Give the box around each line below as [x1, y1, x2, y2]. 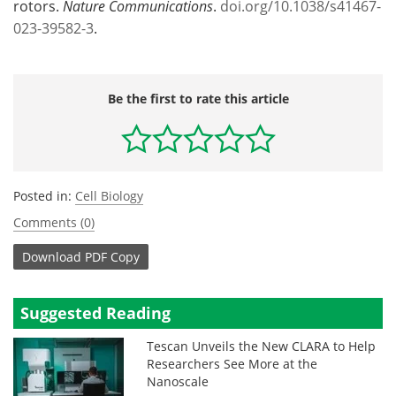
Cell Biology [75, 187, 143, 204]
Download [22, 247, 81, 265]
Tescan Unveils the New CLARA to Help [147, 338, 377, 354]
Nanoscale [147, 373, 209, 390]
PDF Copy [85, 247, 140, 265]
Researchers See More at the [147, 355, 318, 372]
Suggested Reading [20, 302, 171, 324]
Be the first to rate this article [107, 90, 289, 107]
